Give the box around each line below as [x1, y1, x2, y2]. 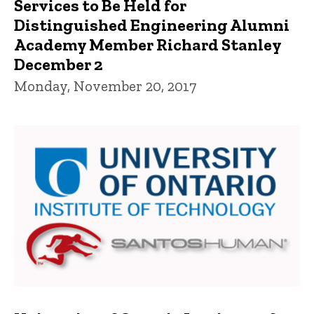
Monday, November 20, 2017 [14, 77, 196, 95]
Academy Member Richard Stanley [14, 34, 281, 55]
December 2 [14, 54, 103, 75]
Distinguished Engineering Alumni [14, 15, 289, 36]
